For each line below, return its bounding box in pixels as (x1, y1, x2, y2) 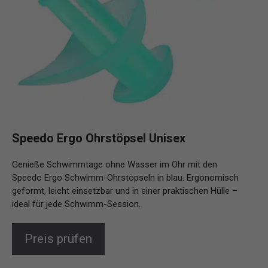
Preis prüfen (25, 232, 92, 246)
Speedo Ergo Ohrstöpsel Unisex (12, 131, 185, 146)
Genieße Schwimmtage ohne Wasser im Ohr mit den (12, 159, 217, 170)
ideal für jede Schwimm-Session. (12, 199, 141, 210)
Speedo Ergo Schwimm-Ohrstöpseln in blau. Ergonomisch (12, 172, 239, 184)
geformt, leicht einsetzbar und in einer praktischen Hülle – (12, 185, 237, 197)
